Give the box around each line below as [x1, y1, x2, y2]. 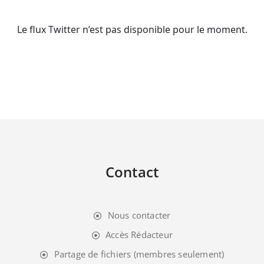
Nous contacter [107, 209, 171, 222]
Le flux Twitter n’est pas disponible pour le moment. [16, 23, 247, 37]
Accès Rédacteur [105, 229, 173, 241]
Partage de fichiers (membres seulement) [54, 248, 225, 260]
